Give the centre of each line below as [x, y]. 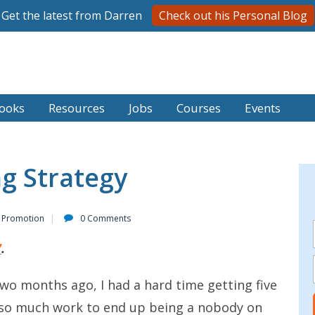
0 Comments [105, 218]
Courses [199, 108]
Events [263, 108]
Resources [77, 108]
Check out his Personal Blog [233, 15]
